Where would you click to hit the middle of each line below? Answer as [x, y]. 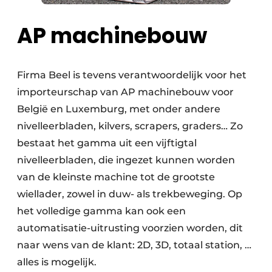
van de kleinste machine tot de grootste [116, 177]
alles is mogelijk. [57, 262]
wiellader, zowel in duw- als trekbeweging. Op [130, 194]
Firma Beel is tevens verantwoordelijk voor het [132, 75]
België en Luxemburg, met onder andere [119, 109]
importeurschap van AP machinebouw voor [125, 92]
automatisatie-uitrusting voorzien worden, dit [130, 228]
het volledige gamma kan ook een [101, 211]
